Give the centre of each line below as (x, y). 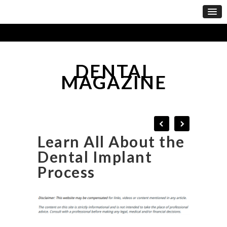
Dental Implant (95, 156)
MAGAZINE (113, 82)
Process (66, 172)
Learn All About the (111, 141)
